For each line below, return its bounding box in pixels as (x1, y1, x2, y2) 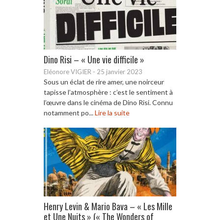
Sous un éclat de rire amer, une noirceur (44, 77, 164, 86)
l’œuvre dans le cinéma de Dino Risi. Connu (44, 98, 173, 107)
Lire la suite (95, 108, 130, 117)
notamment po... (44, 108, 95, 117)
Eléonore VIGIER (44, 67, 91, 76)
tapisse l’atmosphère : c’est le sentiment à (44, 87, 173, 96)
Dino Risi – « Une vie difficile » (44, 53, 144, 66)
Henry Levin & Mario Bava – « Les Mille (44, 199, 172, 213)
